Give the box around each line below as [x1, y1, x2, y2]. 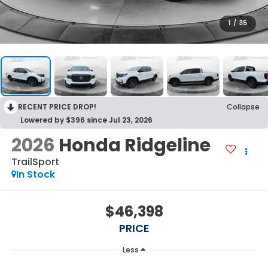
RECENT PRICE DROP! [18, 101, 96, 112]
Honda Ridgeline [58, 132, 211, 158]
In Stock [16, 167, 55, 181]
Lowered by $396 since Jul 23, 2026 [20, 114, 153, 125]
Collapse [227, 101, 260, 112]
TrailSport [11, 154, 59, 169]
